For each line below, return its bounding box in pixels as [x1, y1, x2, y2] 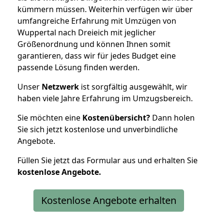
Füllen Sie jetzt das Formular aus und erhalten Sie [17, 155, 198, 166]
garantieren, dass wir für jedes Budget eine [17, 50, 176, 61]
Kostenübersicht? [82, 112, 150, 123]
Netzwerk [42, 81, 79, 92]
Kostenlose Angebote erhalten [41, 193, 176, 207]
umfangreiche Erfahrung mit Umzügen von [17, 15, 176, 26]
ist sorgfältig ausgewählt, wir [79, 81, 187, 92]
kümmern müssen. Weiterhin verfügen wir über [17, 3, 193, 15]
